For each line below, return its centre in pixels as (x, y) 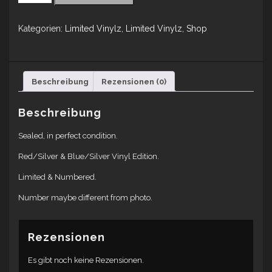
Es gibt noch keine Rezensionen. (86, 260)
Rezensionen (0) (134, 81)
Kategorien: (42, 29)
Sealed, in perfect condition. (68, 136)
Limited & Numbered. (57, 177)
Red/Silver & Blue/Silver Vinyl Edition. (89, 157)
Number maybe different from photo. (85, 198)
